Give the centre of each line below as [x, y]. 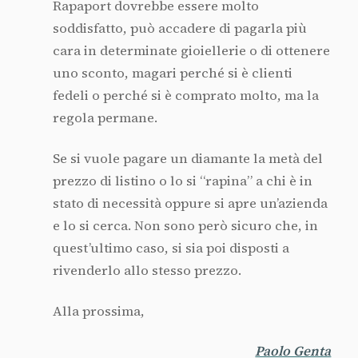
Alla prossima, [98, 311]
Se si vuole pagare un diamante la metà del [187, 158]
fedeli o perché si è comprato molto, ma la [185, 96]
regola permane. [105, 118]
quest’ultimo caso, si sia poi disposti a [171, 248]
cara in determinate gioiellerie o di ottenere [191, 51]
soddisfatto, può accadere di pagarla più [179, 29]
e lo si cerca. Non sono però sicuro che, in [185, 225]
